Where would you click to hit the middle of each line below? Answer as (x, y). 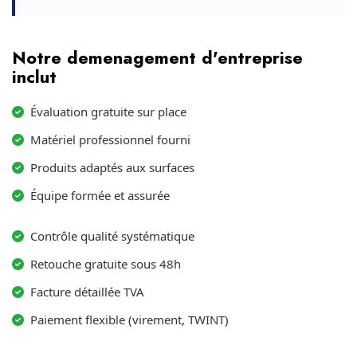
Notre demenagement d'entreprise (157, 57)
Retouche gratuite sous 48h (106, 264)
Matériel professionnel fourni (110, 139)
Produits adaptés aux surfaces (112, 167)
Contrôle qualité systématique (112, 236)
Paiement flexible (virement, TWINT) (129, 320)
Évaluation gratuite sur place (108, 112)
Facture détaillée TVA (87, 292)
